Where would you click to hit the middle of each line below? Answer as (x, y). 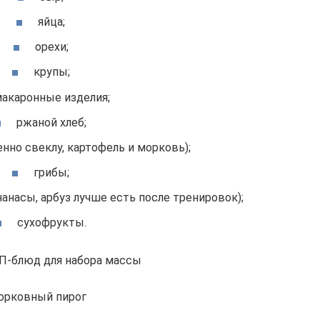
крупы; (51, 72)
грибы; (51, 173)
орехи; (51, 47)
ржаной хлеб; (51, 122)
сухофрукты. (51, 223)
